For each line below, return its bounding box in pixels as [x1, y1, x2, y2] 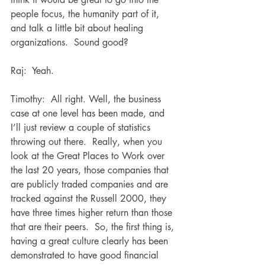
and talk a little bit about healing [11, 22, 146, 34]
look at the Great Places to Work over [11, 150, 167, 162]
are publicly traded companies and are [11, 178, 171, 190]
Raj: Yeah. [11, 64, 60, 77]
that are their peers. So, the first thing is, [11, 221, 177, 233]
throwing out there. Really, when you [11, 135, 165, 148]
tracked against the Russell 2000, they [11, 192, 169, 205]
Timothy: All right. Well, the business [11, 93, 164, 105]
